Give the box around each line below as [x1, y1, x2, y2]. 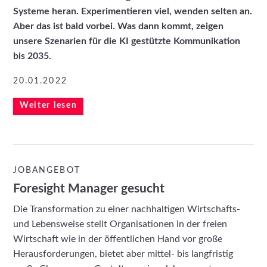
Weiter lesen [19, 101, 77, 110]
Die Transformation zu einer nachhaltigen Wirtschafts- [13, 204, 241, 214]
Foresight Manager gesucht [13, 182, 165, 195]
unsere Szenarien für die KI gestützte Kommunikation [13, 36, 241, 46]
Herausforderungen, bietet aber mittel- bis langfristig [13, 249, 234, 259]
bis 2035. [13, 51, 52, 61]
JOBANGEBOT [13, 166, 80, 175]
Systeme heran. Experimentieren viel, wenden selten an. [13, 7, 253, 17]
